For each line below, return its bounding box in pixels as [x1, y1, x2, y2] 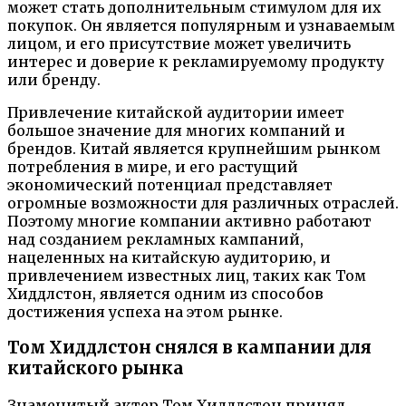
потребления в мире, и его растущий [7, 157, 298, 176]
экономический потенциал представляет [7, 175, 333, 194]
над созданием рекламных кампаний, [7, 229, 304, 248]
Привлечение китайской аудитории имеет [7, 102, 344, 121]
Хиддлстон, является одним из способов [7, 284, 324, 303]
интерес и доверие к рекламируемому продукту [7, 52, 384, 71]
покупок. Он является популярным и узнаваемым [7, 15, 395, 34]
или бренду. [7, 70, 101, 89]
